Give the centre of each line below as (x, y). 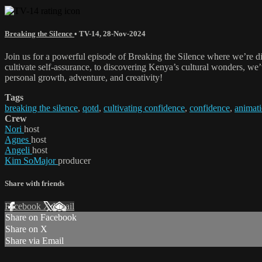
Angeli (18, 150)
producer (74, 161)
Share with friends (35, 184)
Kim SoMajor (31, 161)
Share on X (26, 229)
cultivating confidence (144, 108)
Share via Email (35, 241)
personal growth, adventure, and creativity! (84, 78)
